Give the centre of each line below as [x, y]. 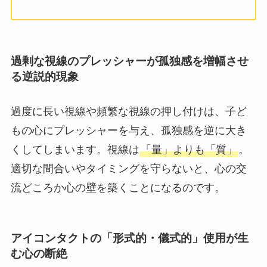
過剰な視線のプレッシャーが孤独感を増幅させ [129, 61]
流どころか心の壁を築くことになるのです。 [118, 187]
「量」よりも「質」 [189, 149]
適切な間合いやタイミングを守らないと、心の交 [128, 168]
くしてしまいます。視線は [75, 149]
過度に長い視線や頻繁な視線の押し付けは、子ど [128, 111]
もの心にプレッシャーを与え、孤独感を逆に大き [128, 130]
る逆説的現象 [44, 77]
